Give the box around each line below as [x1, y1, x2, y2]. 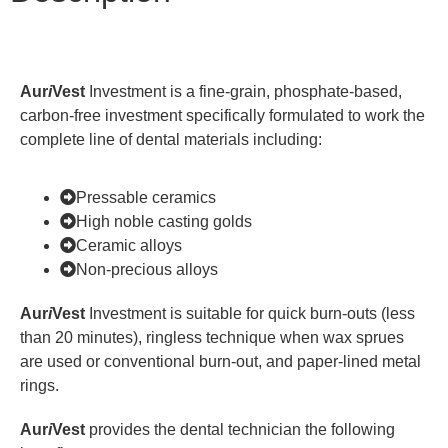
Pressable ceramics [76, 189, 216, 207]
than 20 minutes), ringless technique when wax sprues [20, 329, 404, 347]
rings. [20, 377, 59, 395]
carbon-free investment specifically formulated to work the [20, 106, 425, 124]
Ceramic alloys [76, 237, 182, 255]
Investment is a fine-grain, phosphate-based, [89, 82, 402, 100]
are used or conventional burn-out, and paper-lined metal [20, 353, 421, 371]
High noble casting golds [76, 213, 252, 231]
